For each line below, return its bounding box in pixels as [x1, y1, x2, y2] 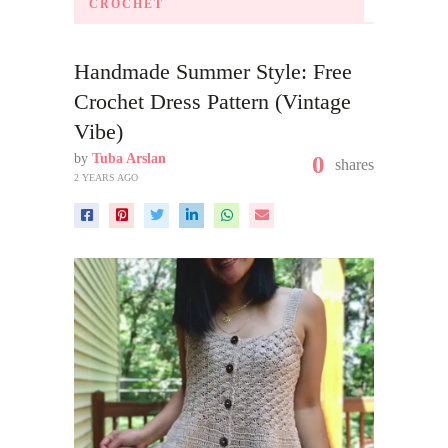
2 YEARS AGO [74, 172, 138, 183]
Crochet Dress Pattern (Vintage [74, 89, 351, 114]
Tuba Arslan [92, 151, 166, 166]
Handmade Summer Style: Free [74, 59, 352, 84]
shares [335, 156, 374, 173]
